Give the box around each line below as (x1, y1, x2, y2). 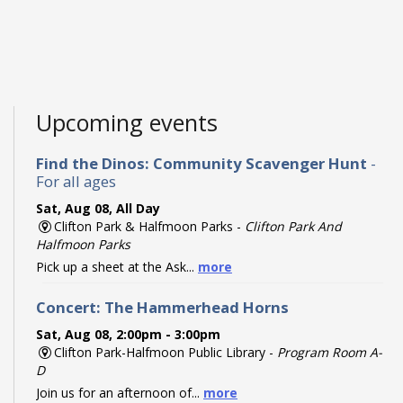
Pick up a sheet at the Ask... (36, 257, 198, 275)
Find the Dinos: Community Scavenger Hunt (36, 152, 367, 174)
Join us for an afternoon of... (36, 383, 203, 401)
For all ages (36, 170, 116, 192)
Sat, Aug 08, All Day (36, 199, 160, 217)
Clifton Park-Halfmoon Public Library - (53, 343, 277, 361)
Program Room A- (276, 343, 382, 361)
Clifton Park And (244, 217, 342, 235)
